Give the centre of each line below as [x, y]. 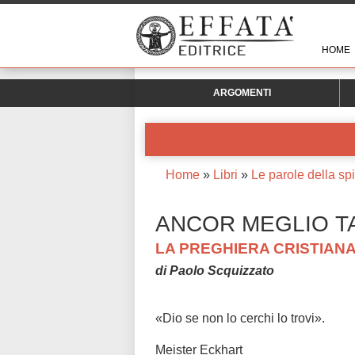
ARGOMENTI [242, 93]
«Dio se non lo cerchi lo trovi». [240, 319]
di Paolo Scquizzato [215, 271]
